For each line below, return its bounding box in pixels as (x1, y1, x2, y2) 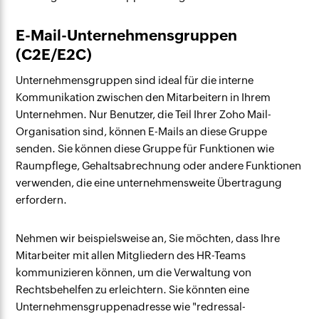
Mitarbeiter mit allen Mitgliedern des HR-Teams (16, 249, 246, 261)
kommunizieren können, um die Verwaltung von (16, 266, 252, 278)
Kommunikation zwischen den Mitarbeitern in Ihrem (16, 91, 271, 103)
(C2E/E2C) (16, 46, 93, 63)
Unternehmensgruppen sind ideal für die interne (16, 74, 254, 86)
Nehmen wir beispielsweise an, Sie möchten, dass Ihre (16, 232, 281, 244)
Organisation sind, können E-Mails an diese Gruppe (16, 125, 268, 137)
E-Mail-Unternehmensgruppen (16, 27, 238, 44)
